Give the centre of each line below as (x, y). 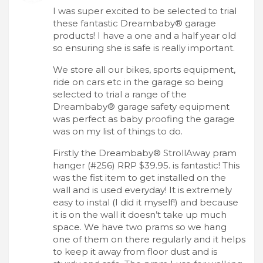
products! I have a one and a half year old (144, 35)
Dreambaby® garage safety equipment (141, 106)
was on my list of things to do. (118, 131)
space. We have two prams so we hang (140, 227)
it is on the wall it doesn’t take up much (140, 214)
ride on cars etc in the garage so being (138, 82)
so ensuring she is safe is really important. (144, 48)
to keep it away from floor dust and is (135, 251)
